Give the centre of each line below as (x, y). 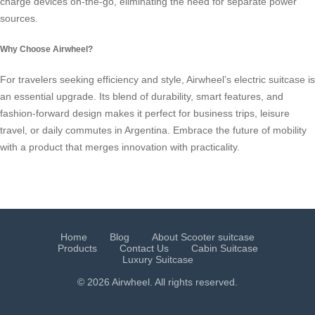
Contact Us (144, 249)
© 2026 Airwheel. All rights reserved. (157, 282)
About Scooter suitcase (203, 237)
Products (77, 249)
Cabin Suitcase (224, 249)
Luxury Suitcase (157, 260)
